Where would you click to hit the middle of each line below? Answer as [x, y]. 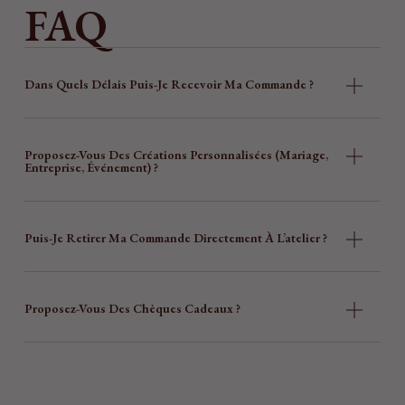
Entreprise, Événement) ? [91, 167]
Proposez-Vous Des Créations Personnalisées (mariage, [176, 154]
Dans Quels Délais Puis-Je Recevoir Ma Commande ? [169, 84]
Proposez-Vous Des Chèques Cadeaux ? [132, 308]
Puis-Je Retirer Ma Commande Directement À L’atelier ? [175, 237]
